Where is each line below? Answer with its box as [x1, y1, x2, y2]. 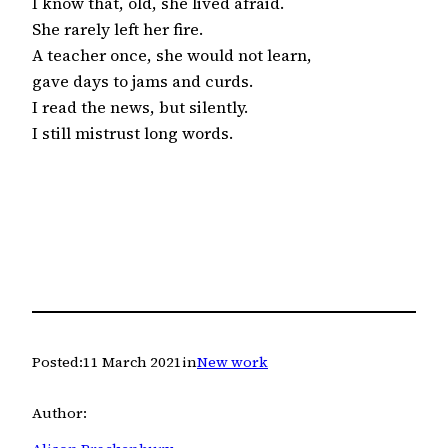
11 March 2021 [83, 352, 182, 373]
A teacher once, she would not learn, [32, 44, 312, 67]
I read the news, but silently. [32, 96, 248, 119]
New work [197, 352, 268, 373]
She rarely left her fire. [32, 18, 203, 41]
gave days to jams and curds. [32, 70, 253, 93]
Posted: [32, 352, 83, 373]
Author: [32, 402, 87, 423]
